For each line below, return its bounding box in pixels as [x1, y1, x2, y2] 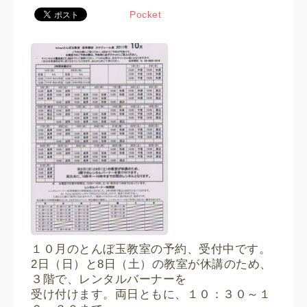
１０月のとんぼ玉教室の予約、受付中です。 [31, 243, 271, 256]
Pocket [130, 9, 161, 20]
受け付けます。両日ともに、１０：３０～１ [31, 288, 271, 302]
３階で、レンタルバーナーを [31, 273, 187, 286]
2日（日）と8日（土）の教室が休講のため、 [31, 258, 272, 271]
